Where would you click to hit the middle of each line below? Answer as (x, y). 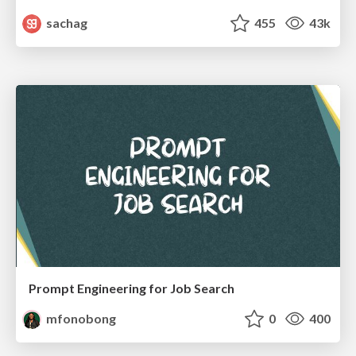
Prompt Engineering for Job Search (132, 288)
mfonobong (80, 319)
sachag (66, 23)
